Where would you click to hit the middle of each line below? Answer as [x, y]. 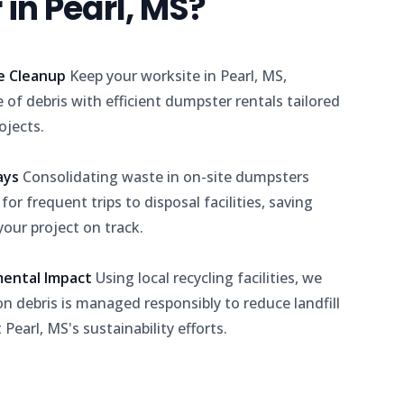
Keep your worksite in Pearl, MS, [178, 76]
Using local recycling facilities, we [209, 278]
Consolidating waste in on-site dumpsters [166, 177]
